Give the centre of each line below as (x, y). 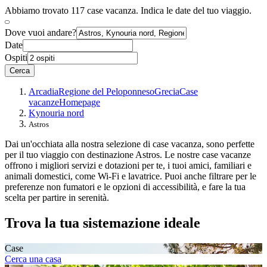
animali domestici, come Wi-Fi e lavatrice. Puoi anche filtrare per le (131, 176)
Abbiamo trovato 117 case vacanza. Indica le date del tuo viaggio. (128, 11)
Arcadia (44, 92)
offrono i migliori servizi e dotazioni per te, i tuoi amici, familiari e (128, 166)
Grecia (167, 92)
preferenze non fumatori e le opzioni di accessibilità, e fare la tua (125, 187)
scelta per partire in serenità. (57, 198)
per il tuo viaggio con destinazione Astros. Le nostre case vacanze (128, 155)
